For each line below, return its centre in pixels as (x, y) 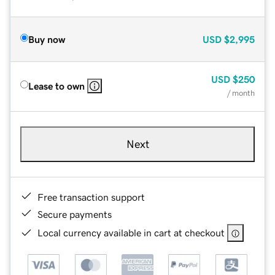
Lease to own (56, 86)
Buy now (47, 39)
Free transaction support (91, 197)
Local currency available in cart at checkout (131, 232)
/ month (241, 93)
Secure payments (75, 214)
